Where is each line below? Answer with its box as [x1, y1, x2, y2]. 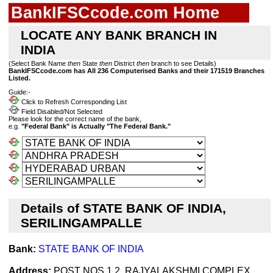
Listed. [9, 74, 30, 82]
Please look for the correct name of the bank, [9, 115, 141, 123]
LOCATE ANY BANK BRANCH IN [21, 28, 217, 42]
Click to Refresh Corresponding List [19, 98, 127, 106]
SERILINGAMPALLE [21, 216, 142, 230]
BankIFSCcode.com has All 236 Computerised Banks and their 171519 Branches [9, 67, 264, 74]
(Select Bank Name [9, 60, 68, 67]
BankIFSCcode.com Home [11, 3, 219, 22]
